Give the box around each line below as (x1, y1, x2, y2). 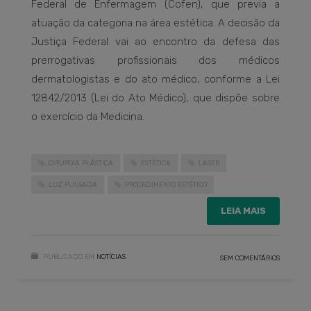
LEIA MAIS (221, 205, 266, 217)
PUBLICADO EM (44, 253, 94, 262)
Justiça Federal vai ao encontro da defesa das (31, 35, 280, 48)
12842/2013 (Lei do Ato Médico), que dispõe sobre (31, 91, 280, 104)
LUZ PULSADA (49, 180, 97, 189)
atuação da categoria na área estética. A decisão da (31, 16, 280, 29)
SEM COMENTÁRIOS (220, 254, 280, 263)
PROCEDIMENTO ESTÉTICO (125, 180, 207, 189)
